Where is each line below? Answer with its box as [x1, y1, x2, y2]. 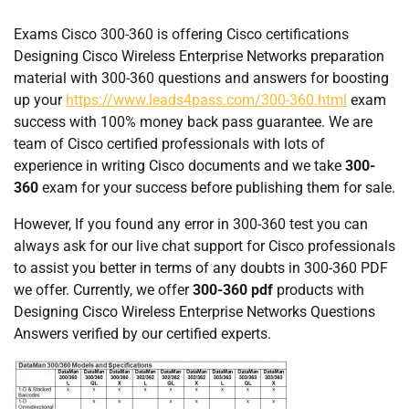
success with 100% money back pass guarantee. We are [14, 112, 372, 131]
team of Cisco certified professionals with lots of [14, 134, 325, 152]
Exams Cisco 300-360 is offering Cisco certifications [14, 25, 349, 43]
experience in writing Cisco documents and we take [14, 156, 345, 174]
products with [273, 280, 364, 299]
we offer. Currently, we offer [14, 280, 193, 299]
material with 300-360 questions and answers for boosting [14, 68, 389, 87]
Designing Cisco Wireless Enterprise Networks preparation [14, 47, 384, 65]
